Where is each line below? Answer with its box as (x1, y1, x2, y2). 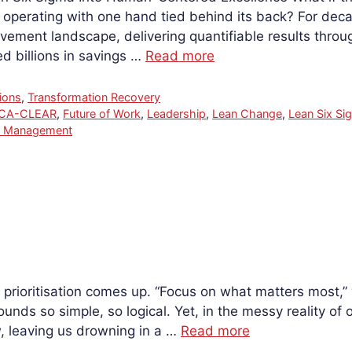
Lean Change (212, 107, 283, 121)
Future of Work (63, 107, 141, 121)
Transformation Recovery (27, 90, 161, 104)
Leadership (147, 107, 207, 121)
